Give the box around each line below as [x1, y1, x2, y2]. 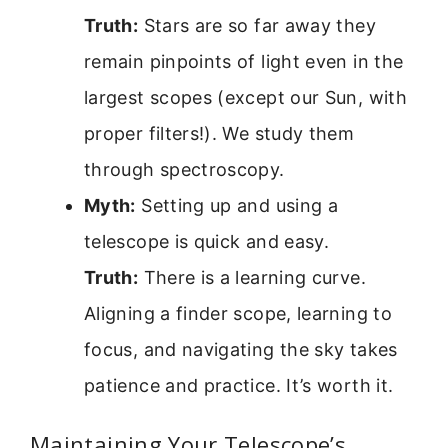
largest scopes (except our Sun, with [84, 86, 407, 108]
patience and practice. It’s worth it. [84, 374, 394, 396]
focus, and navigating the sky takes [84, 338, 398, 360]
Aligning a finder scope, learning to [84, 302, 392, 324]
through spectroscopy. [84, 158, 285, 180]
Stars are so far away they [138, 14, 376, 36]
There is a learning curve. [138, 266, 366, 288]
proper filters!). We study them [84, 122, 355, 144]
